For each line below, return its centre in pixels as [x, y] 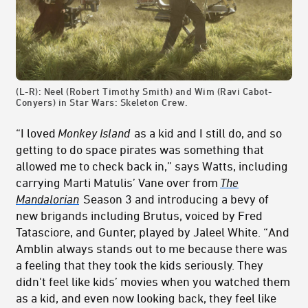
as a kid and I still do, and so [207, 133]
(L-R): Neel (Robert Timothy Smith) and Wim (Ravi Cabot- [144, 91]
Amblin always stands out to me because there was [152, 249]
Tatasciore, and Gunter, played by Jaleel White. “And [153, 232]
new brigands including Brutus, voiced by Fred [139, 216]
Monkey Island [94, 133]
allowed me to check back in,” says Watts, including [152, 166]
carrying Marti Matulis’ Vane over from [118, 183]
